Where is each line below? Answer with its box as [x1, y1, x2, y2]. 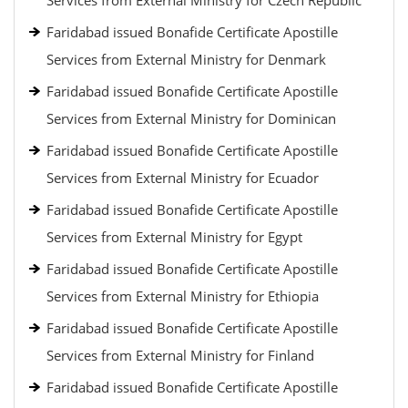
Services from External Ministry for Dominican [46, 109, 336, 127]
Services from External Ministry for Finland [46, 346, 314, 364]
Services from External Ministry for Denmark [46, 50, 326, 68]
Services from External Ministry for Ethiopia [46, 287, 319, 305]
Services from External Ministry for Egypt [46, 228, 302, 246]
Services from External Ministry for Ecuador [46, 168, 319, 187]
